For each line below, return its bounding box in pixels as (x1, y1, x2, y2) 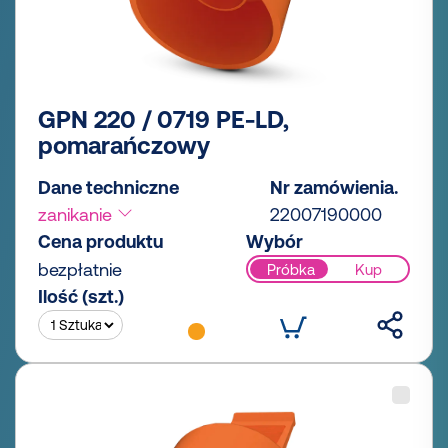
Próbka (266, 260, 315, 278)
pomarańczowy (38, 132, 210, 160)
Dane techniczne (38, 177, 179, 199)
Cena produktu (38, 231, 163, 253)
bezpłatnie (38, 259, 122, 281)
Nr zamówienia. (270, 177, 398, 199)
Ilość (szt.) (38, 286, 124, 308)
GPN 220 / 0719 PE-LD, (38, 106, 289, 134)
